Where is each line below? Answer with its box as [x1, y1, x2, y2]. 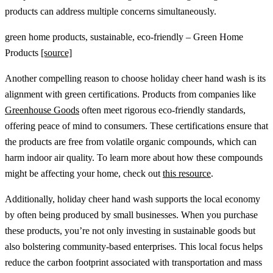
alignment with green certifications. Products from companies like [5, 88, 256, 99]
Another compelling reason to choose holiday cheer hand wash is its [5, 73, 266, 83]
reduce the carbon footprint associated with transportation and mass [5, 257, 262, 268]
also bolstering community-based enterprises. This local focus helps [5, 241, 263, 252]
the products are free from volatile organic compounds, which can [5, 136, 257, 147]
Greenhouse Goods [5, 104, 79, 115]
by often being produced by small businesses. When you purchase [5, 209, 258, 220]
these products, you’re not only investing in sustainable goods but [5, 225, 255, 236]
